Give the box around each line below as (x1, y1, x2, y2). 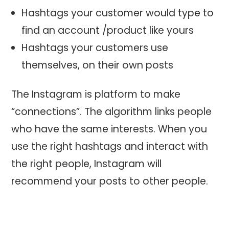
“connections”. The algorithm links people (11, 104, 212, 119)
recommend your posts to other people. (11, 174, 209, 188)
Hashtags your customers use (21, 40, 168, 55)
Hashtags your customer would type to (21, 6, 214, 20)
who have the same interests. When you (11, 122, 208, 136)
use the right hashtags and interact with (11, 139, 209, 153)
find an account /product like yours (21, 23, 194, 37)
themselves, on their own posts (21, 58, 173, 72)
